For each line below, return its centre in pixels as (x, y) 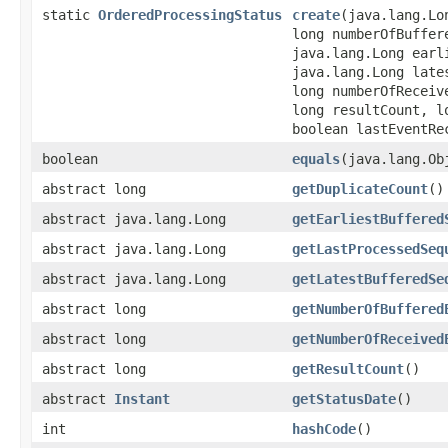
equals (316, 158)
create (316, 14)
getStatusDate (344, 398)
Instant (142, 398)
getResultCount (348, 368)
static (70, 14)
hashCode (324, 428)
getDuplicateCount (360, 188)
